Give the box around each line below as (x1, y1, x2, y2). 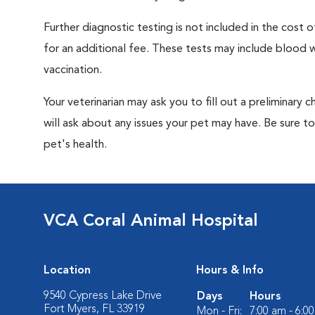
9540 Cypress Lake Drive (44, 290, 162, 302)
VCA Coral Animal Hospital (44, 213, 258, 230)
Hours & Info (196, 265, 264, 276)
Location (44, 265, 91, 276)
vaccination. (44, 65, 102, 76)
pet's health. (44, 139, 107, 150)
